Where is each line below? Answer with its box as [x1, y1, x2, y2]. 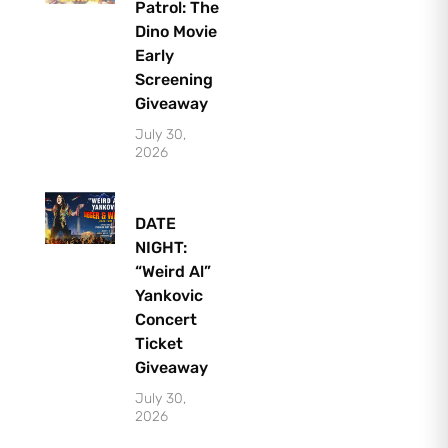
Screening [134, 69, 213, 89]
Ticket [134, 333, 183, 353]
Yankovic [134, 285, 203, 305]
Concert [134, 309, 197, 329]
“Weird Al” [134, 261, 211, 281]
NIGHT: [134, 237, 187, 257]
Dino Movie [134, 21, 217, 41]
